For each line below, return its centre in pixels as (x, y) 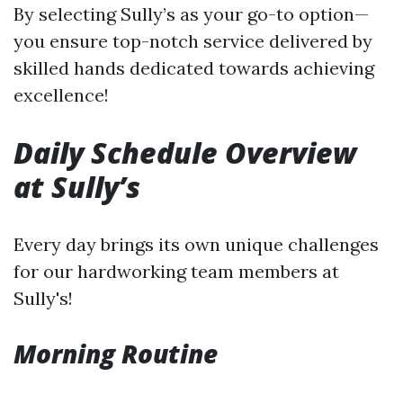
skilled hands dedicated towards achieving (194, 68)
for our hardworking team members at (176, 271)
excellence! (61, 95)
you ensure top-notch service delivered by (193, 41)
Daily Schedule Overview (185, 152)
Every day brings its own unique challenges (196, 244)
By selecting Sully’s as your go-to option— (191, 14)
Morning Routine (116, 354)
